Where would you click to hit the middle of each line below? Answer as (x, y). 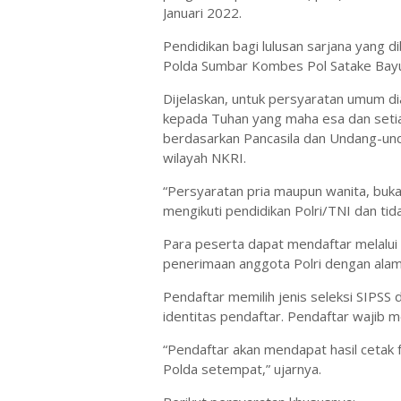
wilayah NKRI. (205, 158)
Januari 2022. (202, 13)
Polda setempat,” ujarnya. (242, 369)
